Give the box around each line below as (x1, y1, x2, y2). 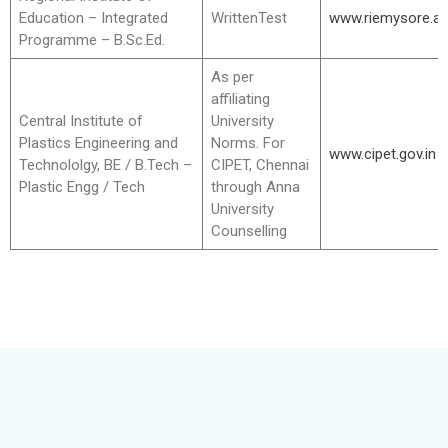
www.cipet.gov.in (328, 145, 436, 163)
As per (210, 68, 254, 86)
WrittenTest (210, 9, 287, 27)
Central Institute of (18, 112, 143, 130)
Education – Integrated (18, 9, 168, 27)
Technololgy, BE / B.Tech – (18, 156, 192, 174)
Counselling (210, 222, 287, 240)
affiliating (210, 90, 270, 108)
